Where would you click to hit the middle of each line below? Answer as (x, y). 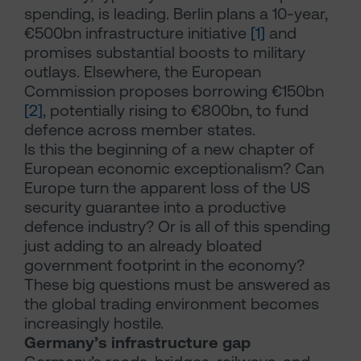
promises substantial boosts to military (165, 52)
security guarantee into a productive (155, 207)
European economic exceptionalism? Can (174, 168)
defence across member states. (140, 130)
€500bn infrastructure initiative (137, 33)
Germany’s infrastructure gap (137, 342)
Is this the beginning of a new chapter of (169, 149)
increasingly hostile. (94, 323)
